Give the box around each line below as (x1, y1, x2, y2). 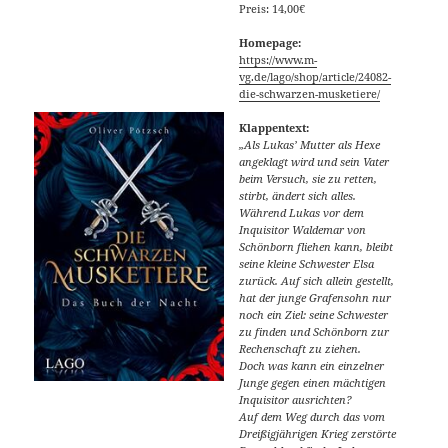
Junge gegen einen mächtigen (239, 374, 387, 390)
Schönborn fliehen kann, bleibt (239, 238, 394, 254)
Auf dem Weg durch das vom (239, 408, 386, 424)
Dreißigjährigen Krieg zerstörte (239, 425, 397, 441)
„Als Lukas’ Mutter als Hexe (239, 136, 381, 152)
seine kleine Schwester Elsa (239, 255, 375, 271)
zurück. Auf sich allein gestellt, (239, 272, 395, 288)
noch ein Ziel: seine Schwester (239, 306, 389, 322)
